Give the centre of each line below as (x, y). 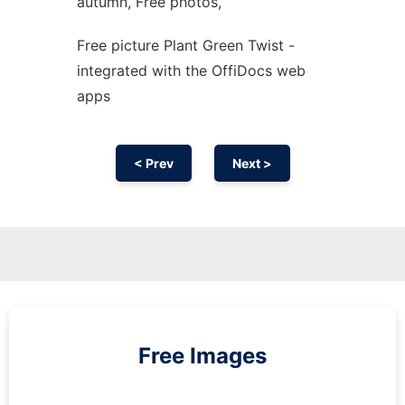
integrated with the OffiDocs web (191, 71)
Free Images (202, 356)
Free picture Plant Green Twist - (185, 45)
